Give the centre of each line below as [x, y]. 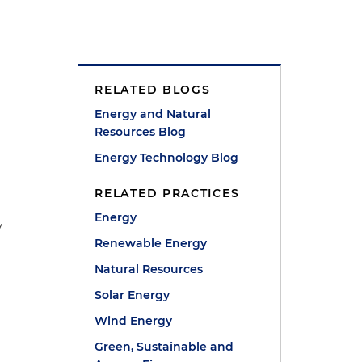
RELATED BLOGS [153, 90]
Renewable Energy [151, 243]
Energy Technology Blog [167, 158]
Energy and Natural [153, 114]
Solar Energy [133, 295]
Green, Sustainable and [164, 347]
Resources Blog [141, 132]
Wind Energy [134, 321]
